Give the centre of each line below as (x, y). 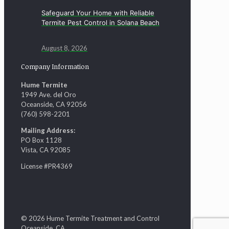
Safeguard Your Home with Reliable (98, 13)
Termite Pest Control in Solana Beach (100, 23)
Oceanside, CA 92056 (54, 105)
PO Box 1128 (41, 140)
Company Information (55, 66)
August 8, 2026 (64, 48)
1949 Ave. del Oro (49, 95)
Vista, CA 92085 (46, 150)
